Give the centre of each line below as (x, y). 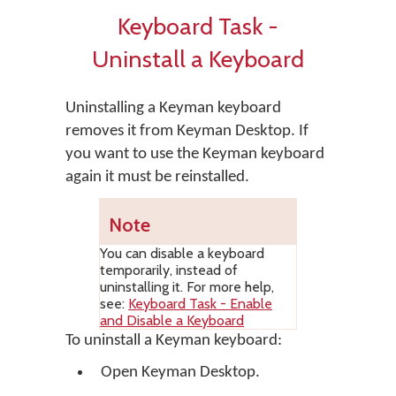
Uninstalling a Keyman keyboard (173, 108)
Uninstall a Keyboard (198, 59)
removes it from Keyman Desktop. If (187, 131)
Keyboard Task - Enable (200, 304)
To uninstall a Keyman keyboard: (174, 341)
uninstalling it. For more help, (187, 287)
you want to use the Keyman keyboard (195, 154)
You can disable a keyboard (182, 253)
